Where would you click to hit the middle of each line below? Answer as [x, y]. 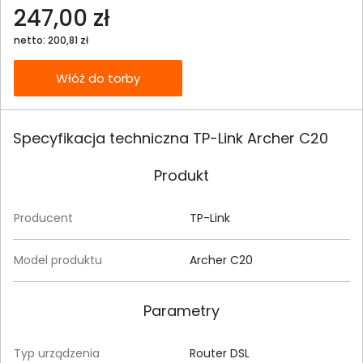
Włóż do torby [98, 78]
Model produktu [58, 261]
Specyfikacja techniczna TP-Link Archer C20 [171, 139]
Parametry [181, 311]
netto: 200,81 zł [51, 40]
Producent [43, 218]
